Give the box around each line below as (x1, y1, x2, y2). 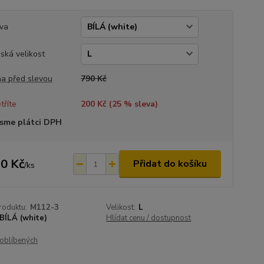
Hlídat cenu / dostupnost (106, 213, 192, 223)
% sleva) (121, 98, 158, 110)
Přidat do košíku (133, 157, 207, 170)
